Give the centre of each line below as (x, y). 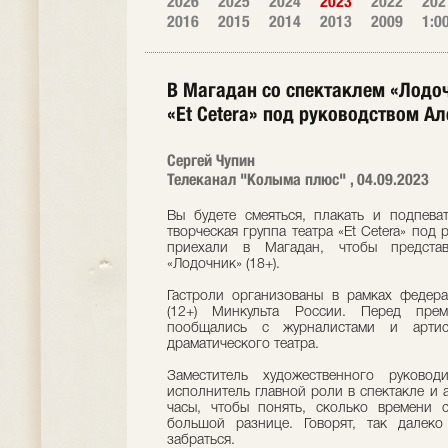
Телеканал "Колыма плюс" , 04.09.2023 (298, 179)
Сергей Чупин (211, 160)
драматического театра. (243, 344)
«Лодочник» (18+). (223, 264)
